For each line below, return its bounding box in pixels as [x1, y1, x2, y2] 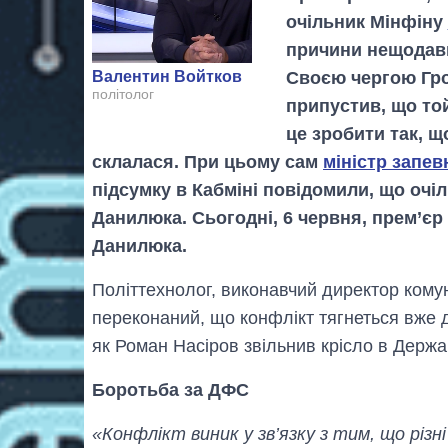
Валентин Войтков [92, 68, 242, 86]
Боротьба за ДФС [92, 379, 249, 400]
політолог [92, 86, 154, 103]
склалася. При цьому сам [92, 151, 323, 172]
